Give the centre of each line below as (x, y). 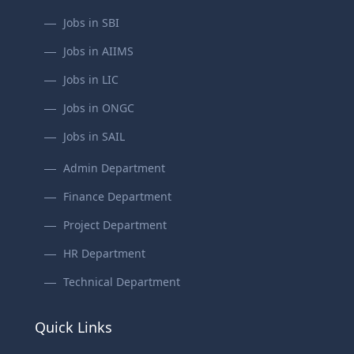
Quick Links (73, 328)
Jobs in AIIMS (98, 51)
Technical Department (122, 282)
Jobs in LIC (91, 80)
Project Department (115, 225)
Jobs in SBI (91, 23)
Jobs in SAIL (94, 137)
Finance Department (117, 197)
